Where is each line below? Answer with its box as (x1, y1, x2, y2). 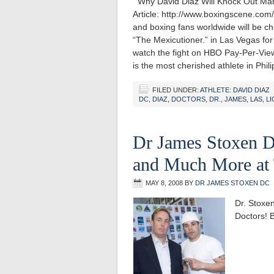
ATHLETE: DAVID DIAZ (200, 86, 270, 94)
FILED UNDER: (152, 86, 200, 94)
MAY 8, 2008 (146, 179, 183, 187)
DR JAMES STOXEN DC (195, 179, 270, 187)
